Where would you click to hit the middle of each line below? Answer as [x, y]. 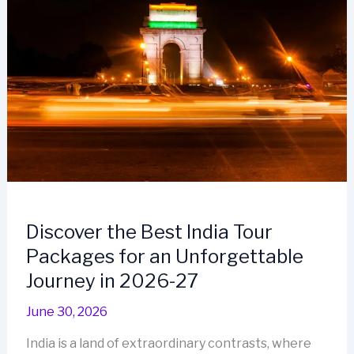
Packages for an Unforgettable [164, 257]
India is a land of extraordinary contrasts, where [168, 344]
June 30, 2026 [66, 312]
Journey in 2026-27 [112, 281]
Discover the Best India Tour [149, 232]
